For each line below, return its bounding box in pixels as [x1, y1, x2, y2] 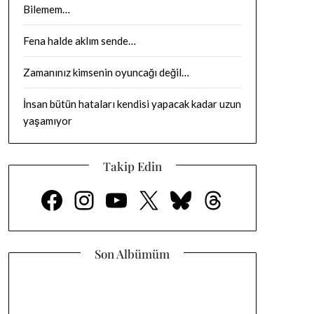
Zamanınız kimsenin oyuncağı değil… [22, 66, 189, 78]
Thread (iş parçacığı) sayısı [199, 184, 260, 215]
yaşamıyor [22, 114, 72, 127]
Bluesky [167, 184, 254, 215]
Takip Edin [102, 158, 162, 174]
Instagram [70, 184, 184, 215]
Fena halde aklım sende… [22, 34, 136, 47]
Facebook [38, 184, 146, 215]
